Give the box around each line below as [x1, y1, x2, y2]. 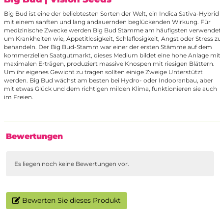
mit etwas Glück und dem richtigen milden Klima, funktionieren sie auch [4, 85, 217, 93]
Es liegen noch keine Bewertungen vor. [14, 160, 129, 168]
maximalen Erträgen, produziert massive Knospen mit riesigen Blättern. [4, 60, 215, 68]
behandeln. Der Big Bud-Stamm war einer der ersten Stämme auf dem [4, 43, 212, 51]
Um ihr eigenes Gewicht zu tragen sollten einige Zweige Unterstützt [4, 68, 203, 76]
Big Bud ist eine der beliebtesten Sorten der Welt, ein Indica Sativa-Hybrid [4, 10, 219, 18]
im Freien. [4, 93, 33, 101]
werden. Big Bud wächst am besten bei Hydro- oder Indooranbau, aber [4, 77, 213, 84]
